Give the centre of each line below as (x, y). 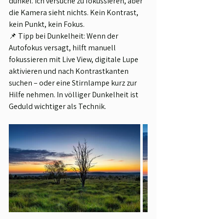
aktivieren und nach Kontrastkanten (69, 71)
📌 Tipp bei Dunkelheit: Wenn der (64, 36)
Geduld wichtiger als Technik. (57, 107)
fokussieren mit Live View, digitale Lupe (74, 60)
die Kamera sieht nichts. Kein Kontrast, (74, 13)
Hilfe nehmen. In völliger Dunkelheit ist (74, 95)
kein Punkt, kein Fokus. (47, 24)
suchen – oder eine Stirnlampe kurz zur (74, 83)
